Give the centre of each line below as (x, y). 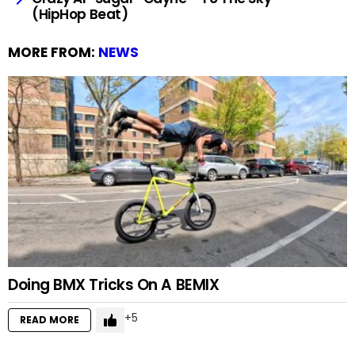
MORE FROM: (53, 52)
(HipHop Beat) (80, 14)
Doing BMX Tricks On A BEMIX (114, 284)
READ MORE (50, 319)
